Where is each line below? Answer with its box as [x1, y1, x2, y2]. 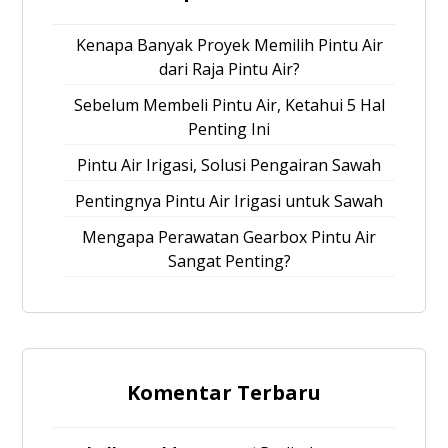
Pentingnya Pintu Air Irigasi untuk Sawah [75, 189, 383, 212]
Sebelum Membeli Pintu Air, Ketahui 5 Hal [73, 93, 385, 116]
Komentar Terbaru [127, 378, 321, 406]
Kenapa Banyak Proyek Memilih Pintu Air [75, 33, 383, 56]
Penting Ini [188, 117, 270, 140]
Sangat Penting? [167, 249, 291, 272]
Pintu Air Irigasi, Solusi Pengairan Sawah [77, 153, 381, 176]
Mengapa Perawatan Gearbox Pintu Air [82, 225, 376, 248]
